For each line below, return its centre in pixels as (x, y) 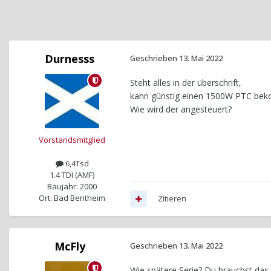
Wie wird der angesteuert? (181, 109)
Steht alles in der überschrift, (186, 83)
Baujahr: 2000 (72, 187)
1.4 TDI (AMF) (72, 175)
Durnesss (70, 59)
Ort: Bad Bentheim (72, 198)
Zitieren (172, 199)
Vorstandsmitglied (72, 140)
